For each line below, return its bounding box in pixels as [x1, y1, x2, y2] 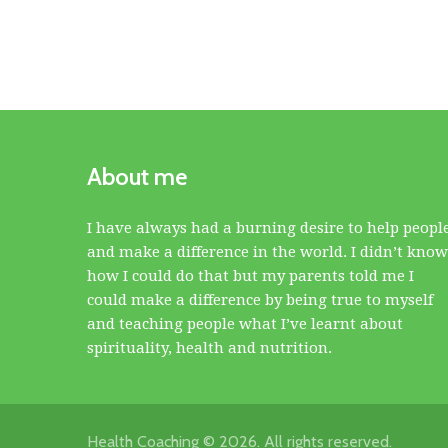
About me [87, 162, 187, 192]
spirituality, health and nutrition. [87, 339, 332, 358]
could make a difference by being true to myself [87, 291, 433, 310]
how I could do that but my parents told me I [87, 267, 414, 286]
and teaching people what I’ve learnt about [87, 315, 403, 334]
